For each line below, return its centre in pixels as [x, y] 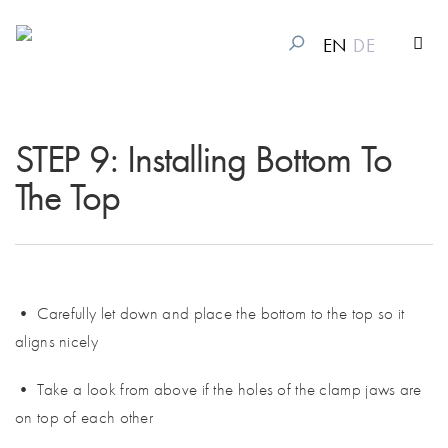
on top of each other [84, 417]
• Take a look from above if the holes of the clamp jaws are [218, 389]
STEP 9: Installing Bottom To [203, 159]
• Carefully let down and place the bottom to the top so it [210, 313]
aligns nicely [56, 341]
